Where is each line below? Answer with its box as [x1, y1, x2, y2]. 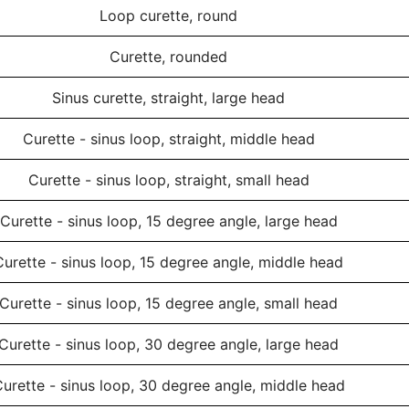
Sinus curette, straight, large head [52, 89, 285, 107]
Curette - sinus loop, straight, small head [27, 171, 309, 189]
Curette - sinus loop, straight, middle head [22, 130, 315, 148]
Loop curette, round [100, 6, 237, 25]
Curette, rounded [110, 47, 227, 66]
